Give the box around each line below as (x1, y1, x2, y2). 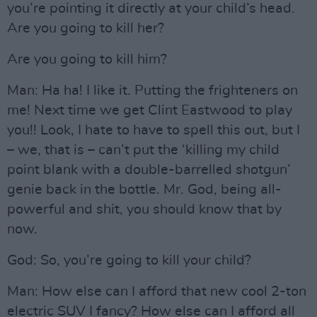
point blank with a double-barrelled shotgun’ (7, 163, 291, 177)
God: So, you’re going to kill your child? (7, 253, 251, 267)
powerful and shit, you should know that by (7, 202, 282, 217)
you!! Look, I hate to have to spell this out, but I (7, 123, 300, 137)
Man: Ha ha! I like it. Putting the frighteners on (7, 83, 298, 98)
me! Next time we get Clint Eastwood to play (7, 103, 292, 117)
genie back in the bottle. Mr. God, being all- (7, 183, 282, 197)
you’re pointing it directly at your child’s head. (7, 1, 295, 16)
